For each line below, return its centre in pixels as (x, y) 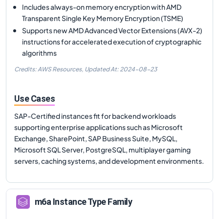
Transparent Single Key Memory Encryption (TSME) (103, 18)
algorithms (39, 53)
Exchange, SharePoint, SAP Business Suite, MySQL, (96, 138)
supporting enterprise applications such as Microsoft (99, 127)
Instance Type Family (92, 202)
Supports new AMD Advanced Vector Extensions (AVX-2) (112, 30)
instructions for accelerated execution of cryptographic (112, 41)
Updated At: (102, 69)
